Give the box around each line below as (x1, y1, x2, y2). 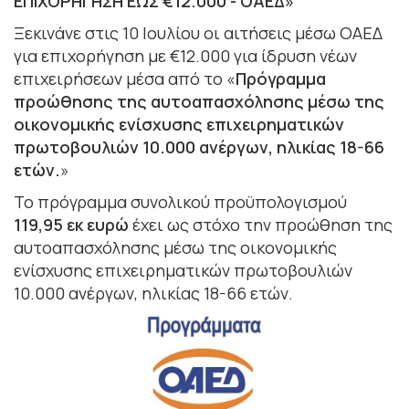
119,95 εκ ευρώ (14, 213, 129, 236)
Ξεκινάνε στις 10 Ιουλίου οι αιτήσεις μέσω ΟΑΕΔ (14, 21, 383, 44)
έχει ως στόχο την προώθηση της (129, 213, 393, 236)
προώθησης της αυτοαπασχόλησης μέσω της (14, 89, 384, 112)
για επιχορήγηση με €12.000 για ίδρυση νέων (14, 44, 357, 67)
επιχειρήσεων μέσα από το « (14, 67, 236, 89)
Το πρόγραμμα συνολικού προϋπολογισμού (14, 190, 347, 213)
